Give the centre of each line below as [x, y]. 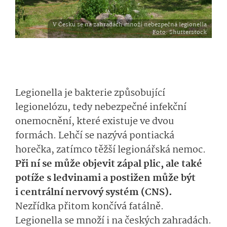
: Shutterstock [186, 32]
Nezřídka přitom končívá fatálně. [89, 207]
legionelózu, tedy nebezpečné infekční [101, 107]
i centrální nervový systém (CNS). [94, 193]
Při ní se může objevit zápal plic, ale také [109, 164]
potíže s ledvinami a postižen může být [105, 178]
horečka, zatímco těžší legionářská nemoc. [110, 150]
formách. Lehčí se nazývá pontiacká [95, 136]
